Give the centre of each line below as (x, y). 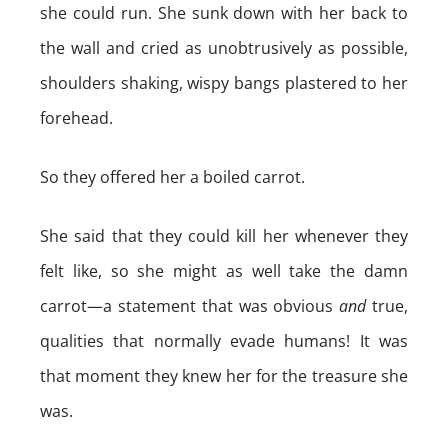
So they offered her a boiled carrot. (172, 177)
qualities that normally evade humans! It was (224, 341)
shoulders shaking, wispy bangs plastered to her (224, 83)
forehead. (76, 118)
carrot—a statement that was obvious (190, 306)
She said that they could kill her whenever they (224, 236)
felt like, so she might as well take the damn (224, 271)
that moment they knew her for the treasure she (224, 376)
